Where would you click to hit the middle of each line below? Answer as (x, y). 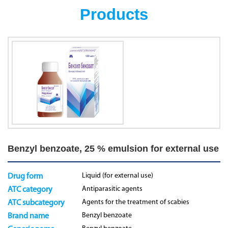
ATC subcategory (36, 203)
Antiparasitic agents (112, 189)
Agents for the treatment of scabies (136, 202)
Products (114, 14)
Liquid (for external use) (118, 176)
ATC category (30, 190)
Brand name (28, 216)
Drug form (25, 176)
